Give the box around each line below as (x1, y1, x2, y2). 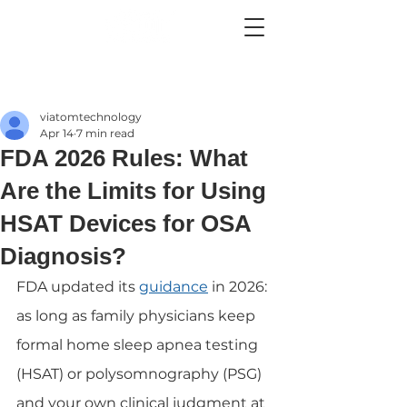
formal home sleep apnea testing (16, 336, 262, 353)
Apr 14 (40, 126, 74, 140)
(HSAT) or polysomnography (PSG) (16, 365, 265, 382)
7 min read (76, 126, 134, 140)
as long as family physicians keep (16, 307, 259, 324)
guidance (139, 278, 208, 295)
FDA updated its (16, 278, 139, 295)
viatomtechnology (40, 110, 142, 124)
